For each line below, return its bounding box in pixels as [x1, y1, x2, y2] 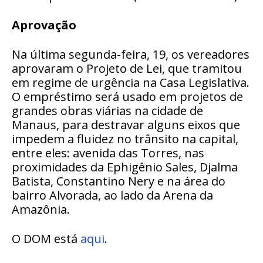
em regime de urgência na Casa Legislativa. [12, 74, 249, 90]
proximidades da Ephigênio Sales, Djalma [12, 159, 238, 175]
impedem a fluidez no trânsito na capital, [12, 130, 238, 147]
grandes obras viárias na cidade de [12, 102, 203, 119]
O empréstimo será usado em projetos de [12, 88, 243, 104]
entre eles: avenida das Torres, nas [12, 144, 204, 161]
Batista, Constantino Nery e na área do [12, 173, 225, 189]
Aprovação [12, 16, 76, 33]
